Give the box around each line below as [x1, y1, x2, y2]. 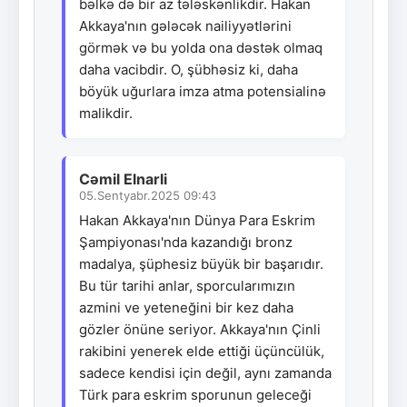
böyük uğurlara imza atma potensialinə [79, 82, 326, 100]
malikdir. [79, 104, 133, 122]
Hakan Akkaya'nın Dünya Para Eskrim [79, 211, 315, 229]
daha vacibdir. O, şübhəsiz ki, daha [79, 60, 298, 78]
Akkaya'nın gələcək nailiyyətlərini [79, 16, 292, 35]
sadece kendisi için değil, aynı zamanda [79, 363, 332, 382]
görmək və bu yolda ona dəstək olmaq [79, 38, 323, 56]
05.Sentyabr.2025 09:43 [79, 187, 216, 203]
